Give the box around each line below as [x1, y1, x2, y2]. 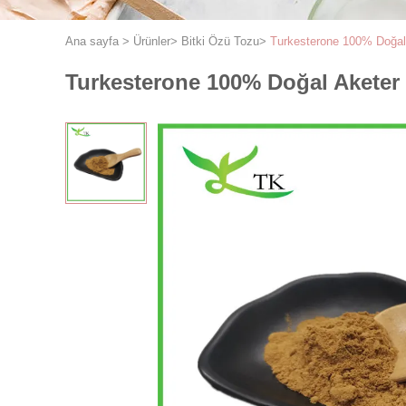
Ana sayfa [65, 34, 119, 48]
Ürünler [133, 34, 170, 48]
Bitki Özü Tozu [181, 34, 259, 48]
